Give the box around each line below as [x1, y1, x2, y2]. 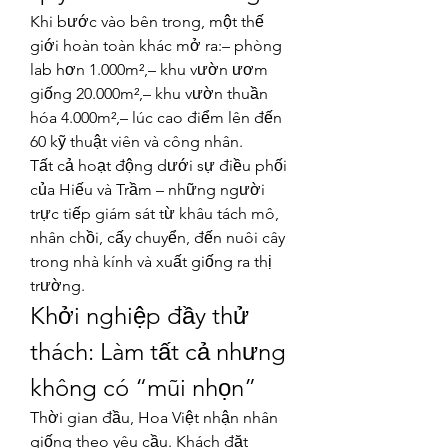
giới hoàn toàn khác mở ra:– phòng [30, 36, 282, 55]
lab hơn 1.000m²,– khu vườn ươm [30, 60, 268, 79]
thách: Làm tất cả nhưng [30, 337, 286, 366]
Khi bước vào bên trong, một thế [30, 12, 264, 31]
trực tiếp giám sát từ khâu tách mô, [30, 204, 279, 223]
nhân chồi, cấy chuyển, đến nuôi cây [30, 228, 285, 247]
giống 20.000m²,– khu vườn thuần [30, 84, 268, 103]
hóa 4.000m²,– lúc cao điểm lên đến [30, 108, 282, 127]
